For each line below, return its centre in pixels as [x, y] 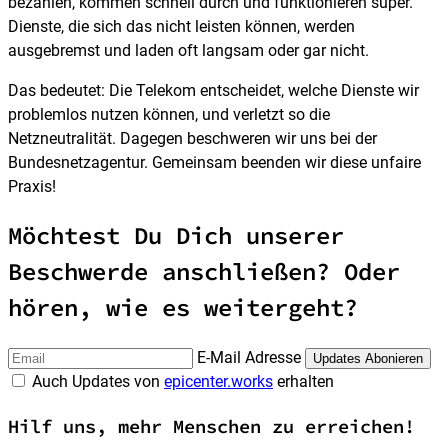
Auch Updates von [98, 382]
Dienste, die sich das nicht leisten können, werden [181, 26]
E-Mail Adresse [249, 358]
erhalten [303, 382]
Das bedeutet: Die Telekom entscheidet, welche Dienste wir [213, 90]
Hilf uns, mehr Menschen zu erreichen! [211, 427]
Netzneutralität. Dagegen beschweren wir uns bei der [192, 138]
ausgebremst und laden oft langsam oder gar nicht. [188, 50]
